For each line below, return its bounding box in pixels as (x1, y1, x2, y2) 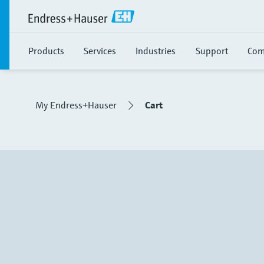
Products (28, 45, 64, 57)
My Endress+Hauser (35, 99, 117, 111)
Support (196, 45, 228, 57)
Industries (136, 45, 176, 57)
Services (84, 45, 116, 57)
